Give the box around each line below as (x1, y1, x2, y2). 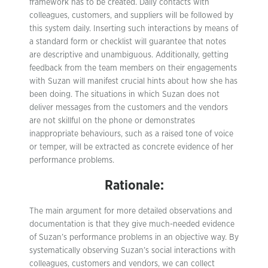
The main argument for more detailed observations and (29, 207, 232, 215)
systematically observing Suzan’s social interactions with (29, 246, 236, 255)
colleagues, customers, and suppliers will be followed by (29, 11, 233, 20)
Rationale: (104, 179, 164, 192)
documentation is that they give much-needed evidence (29, 220, 234, 229)
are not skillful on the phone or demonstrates (29, 117, 195, 125)
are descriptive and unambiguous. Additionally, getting (29, 51, 229, 59)
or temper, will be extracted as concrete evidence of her (29, 143, 233, 151)
